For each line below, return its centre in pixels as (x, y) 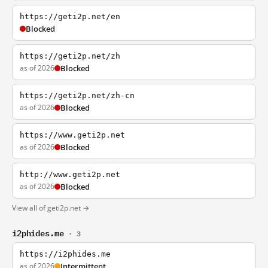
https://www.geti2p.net (72, 135)
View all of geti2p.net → (51, 208)
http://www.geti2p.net (70, 174)
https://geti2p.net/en (70, 16)
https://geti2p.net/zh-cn (77, 95)
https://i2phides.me (65, 254)
